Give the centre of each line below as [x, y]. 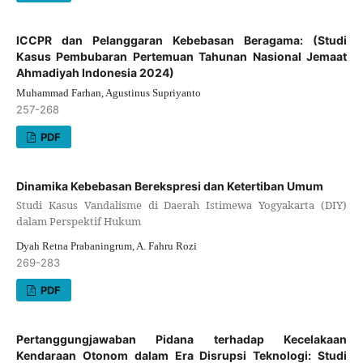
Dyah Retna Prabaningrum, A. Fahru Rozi [106, 246]
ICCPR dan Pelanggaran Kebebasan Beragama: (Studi [181, 40]
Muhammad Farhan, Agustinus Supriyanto [108, 92]
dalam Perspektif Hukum [78, 221]
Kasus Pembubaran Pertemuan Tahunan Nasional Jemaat [181, 56]
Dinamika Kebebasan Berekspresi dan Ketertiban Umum [169, 186]
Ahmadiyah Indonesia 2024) [95, 72]
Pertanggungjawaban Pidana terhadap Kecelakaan [181, 340]
